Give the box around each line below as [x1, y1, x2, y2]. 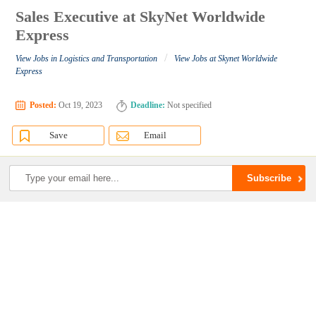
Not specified [165, 100, 212, 111]
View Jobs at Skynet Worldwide [174, 54, 278, 64]
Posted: [30, 100, 57, 111]
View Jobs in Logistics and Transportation [16, 54, 158, 64]
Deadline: [130, 100, 166, 111]
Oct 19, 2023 [56, 100, 103, 111]
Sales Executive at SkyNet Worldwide [16, 8, 266, 26]
